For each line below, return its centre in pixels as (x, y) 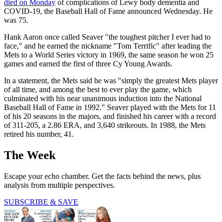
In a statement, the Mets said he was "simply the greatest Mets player (111, 80)
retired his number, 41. (39, 134)
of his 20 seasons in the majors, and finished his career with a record (110, 116)
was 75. (16, 20)
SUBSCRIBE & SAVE (41, 202)
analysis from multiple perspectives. (59, 185)
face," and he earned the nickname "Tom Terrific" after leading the (108, 46)
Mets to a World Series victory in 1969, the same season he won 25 (109, 55)
